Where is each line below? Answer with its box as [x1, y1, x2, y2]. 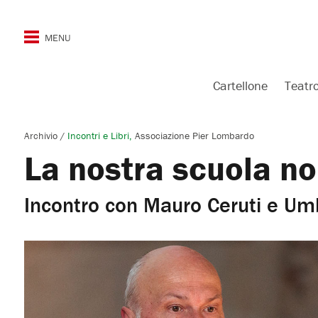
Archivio [23, 129, 60, 142]
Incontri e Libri [67, 129, 129, 142]
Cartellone [213, 77, 268, 94]
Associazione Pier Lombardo [134, 129, 254, 142]
